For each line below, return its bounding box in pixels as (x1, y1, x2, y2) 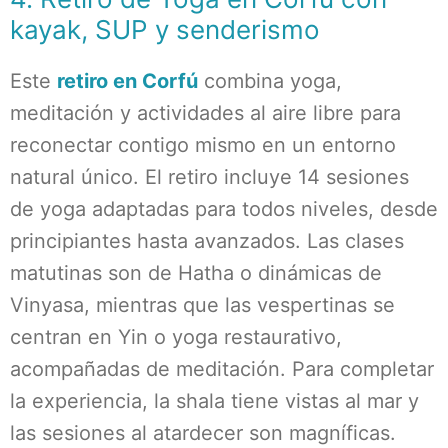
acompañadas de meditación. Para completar (10, 357, 434, 381)
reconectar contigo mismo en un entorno (10, 133, 396, 157)
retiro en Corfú (57, 69, 198, 93)
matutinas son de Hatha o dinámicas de (10, 261, 382, 285)
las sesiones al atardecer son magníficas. (10, 421, 396, 445)
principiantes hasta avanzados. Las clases (10, 229, 404, 253)
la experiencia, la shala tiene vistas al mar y (10, 389, 419, 413)
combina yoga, (198, 69, 342, 93)
